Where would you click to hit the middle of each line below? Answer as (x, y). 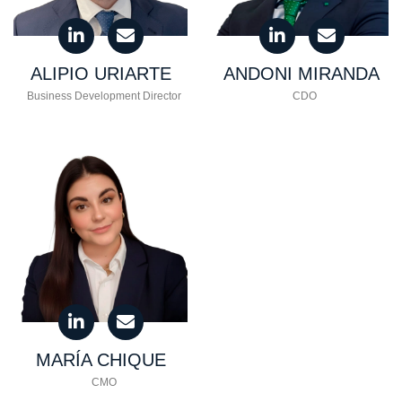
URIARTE (130, 73)
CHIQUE (128, 359)
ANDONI (258, 73)
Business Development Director (104, 96)
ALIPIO (59, 73)
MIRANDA (336, 73)
